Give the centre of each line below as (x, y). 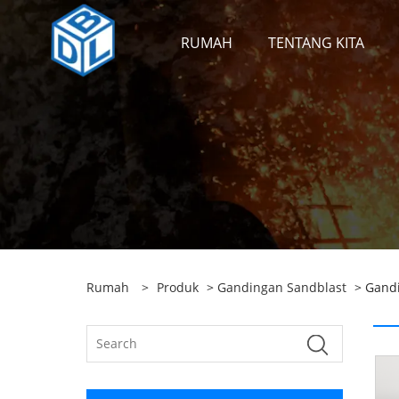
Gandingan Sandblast (282, 287)
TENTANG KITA (316, 43)
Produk (178, 287)
